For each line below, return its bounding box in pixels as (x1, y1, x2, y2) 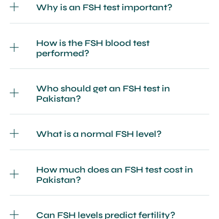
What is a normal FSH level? (36, 129, 162, 140)
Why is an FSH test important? (36, 2, 173, 13)
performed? (36, 47, 89, 59)
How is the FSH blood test (36, 37, 150, 48)
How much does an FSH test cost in (36, 164, 193, 175)
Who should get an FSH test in (36, 83, 170, 94)
